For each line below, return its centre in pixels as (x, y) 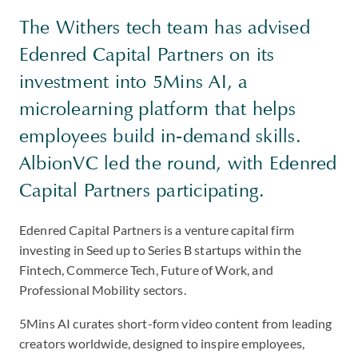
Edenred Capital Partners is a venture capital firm (157, 230)
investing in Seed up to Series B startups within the (161, 250)
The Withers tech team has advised (165, 27)
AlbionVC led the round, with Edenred (178, 163)
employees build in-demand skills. (160, 136)
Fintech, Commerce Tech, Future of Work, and (146, 270)
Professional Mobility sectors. (103, 290)
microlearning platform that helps (157, 109)
